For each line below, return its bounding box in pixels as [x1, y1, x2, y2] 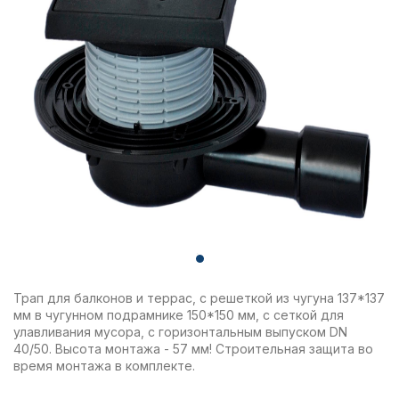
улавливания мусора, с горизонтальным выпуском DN [13, 324, 347, 339]
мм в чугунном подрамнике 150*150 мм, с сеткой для [13, 307, 344, 322]
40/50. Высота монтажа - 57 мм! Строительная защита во [13, 341, 373, 356]
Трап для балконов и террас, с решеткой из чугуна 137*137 [13, 290, 385, 305]
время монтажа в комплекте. [13, 358, 195, 373]
